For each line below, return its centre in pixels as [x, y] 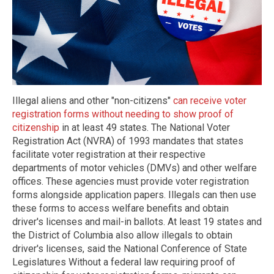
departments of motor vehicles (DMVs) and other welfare [135, 168]
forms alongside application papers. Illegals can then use [134, 194]
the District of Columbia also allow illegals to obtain [122, 235]
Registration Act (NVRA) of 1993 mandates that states [128, 141]
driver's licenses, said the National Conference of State [130, 248]
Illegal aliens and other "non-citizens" [93, 100]
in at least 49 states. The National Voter [145, 127]
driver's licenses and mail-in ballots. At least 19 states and [137, 221]
